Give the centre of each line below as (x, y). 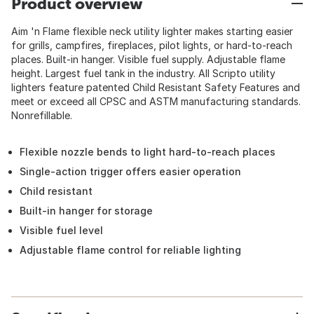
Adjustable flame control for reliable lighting (130, 250)
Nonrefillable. (42, 115)
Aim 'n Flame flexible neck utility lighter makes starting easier (152, 31)
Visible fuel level (61, 230)
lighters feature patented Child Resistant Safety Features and (156, 87)
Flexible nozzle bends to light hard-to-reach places (148, 152)
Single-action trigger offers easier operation (130, 171)
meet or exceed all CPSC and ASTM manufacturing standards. (156, 101)
